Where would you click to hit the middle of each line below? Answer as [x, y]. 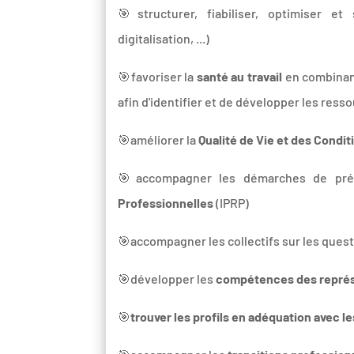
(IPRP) [232, 202]
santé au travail [241, 76]
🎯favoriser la [157, 76]
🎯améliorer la [158, 139]
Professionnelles [166, 202]
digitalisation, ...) [164, 38]
